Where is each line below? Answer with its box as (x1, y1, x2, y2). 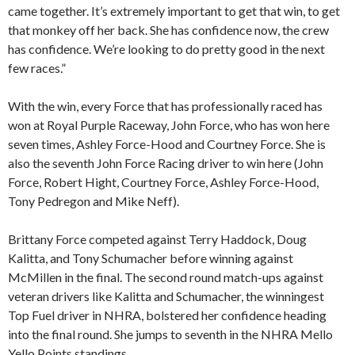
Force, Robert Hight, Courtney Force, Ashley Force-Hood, (8, 174, 319, 190)
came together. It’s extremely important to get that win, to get (8, 3, 340, 19)
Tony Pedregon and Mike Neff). (8, 193, 179, 209)
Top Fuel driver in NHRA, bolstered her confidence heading (8, 307, 326, 323)
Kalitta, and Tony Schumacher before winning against (8, 250, 293, 266)
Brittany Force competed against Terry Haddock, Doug (8, 231, 307, 247)
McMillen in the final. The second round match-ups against (8, 269, 323, 285)
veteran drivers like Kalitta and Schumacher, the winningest (8, 288, 324, 304)
